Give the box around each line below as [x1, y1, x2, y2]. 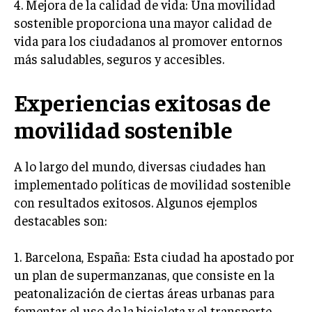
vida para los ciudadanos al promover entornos [14, 32, 283, 49]
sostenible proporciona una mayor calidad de [14, 14, 272, 31]
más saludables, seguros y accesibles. [14, 50, 224, 67]
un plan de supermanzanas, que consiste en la [14, 266, 274, 283]
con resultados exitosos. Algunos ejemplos [14, 194, 258, 210]
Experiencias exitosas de [14, 88, 271, 116]
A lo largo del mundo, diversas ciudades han [14, 157, 266, 174]
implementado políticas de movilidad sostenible [14, 175, 290, 192]
